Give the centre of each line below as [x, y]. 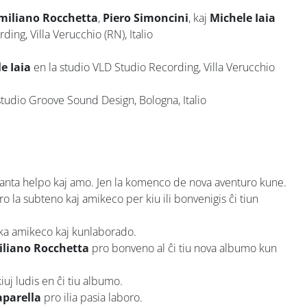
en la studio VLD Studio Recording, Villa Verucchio [153, 67]
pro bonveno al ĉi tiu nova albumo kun [183, 248]
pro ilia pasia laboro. [92, 297]
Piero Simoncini [146, 17]
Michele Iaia [243, 17]
